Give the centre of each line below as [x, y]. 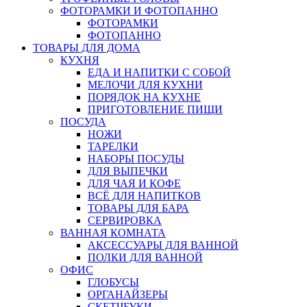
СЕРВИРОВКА [125, 220]
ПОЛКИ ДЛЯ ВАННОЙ [145, 257]
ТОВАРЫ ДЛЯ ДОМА [87, 47]
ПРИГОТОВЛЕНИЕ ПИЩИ [155, 109]
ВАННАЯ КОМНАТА [113, 232]
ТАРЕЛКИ [113, 146]
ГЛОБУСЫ [113, 282]
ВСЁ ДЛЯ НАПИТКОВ [144, 195]
